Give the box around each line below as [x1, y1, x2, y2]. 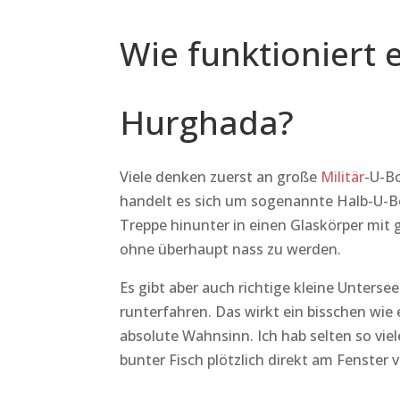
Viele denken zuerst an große [120, 166, 321, 187]
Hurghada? [120, 98, 295, 145]
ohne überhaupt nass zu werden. [120, 238, 342, 259]
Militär [321, 166, 365, 187]
